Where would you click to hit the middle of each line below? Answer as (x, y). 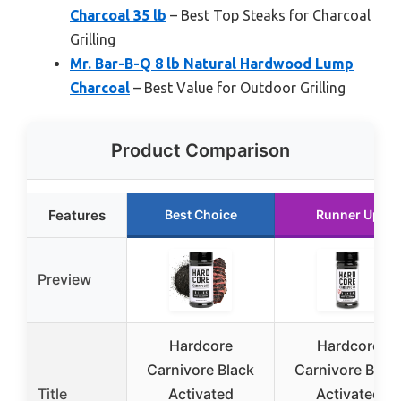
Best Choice (200, 215)
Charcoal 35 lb (118, 16)
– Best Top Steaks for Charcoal (269, 16)
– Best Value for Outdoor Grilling (238, 88)
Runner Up (348, 215)
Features (77, 216)
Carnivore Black (200, 370)
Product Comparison (200, 151)
